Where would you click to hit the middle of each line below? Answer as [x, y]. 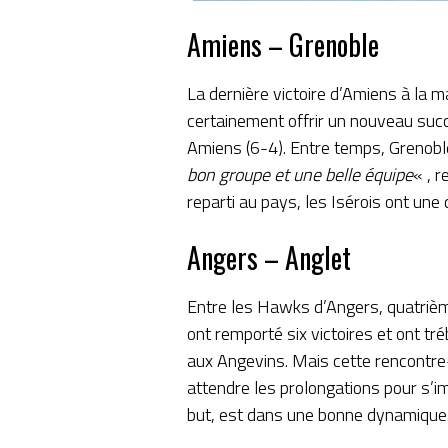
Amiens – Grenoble [283, 44]
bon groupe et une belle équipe [300, 174]
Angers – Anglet [269, 257]
